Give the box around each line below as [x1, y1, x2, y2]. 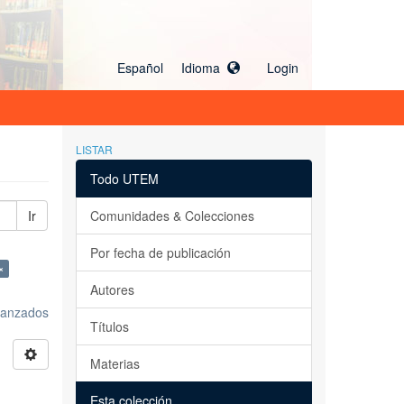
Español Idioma [117, 59, 227, 77]
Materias [89, 354, 140, 372]
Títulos [89, 317, 129, 335]
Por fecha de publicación [89, 243, 231, 262]
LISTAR [75, 142, 113, 157]
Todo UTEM [89, 170, 159, 188]
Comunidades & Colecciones [89, 207, 254, 225]
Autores [89, 280, 134, 298]
